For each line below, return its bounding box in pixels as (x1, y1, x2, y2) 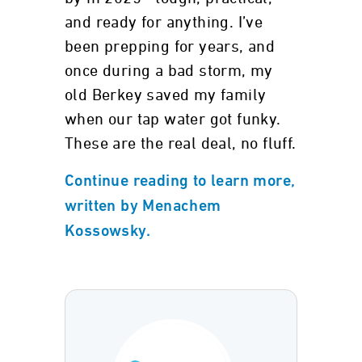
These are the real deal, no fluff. (65, 136, 297, 152)
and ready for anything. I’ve (65, 15, 263, 31)
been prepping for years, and (65, 39, 276, 55)
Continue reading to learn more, (65, 174, 296, 190)
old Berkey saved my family (65, 87, 267, 103)
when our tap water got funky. (65, 112, 281, 128)
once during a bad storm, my (65, 63, 273, 79)
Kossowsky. (65, 224, 151, 240)
